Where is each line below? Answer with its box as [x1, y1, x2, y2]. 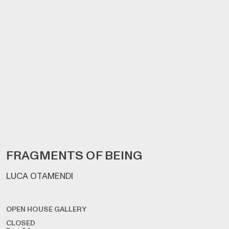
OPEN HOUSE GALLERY [6, 204, 87, 215]
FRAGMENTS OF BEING [6, 147, 143, 165]
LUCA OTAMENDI [6, 170, 74, 182]
